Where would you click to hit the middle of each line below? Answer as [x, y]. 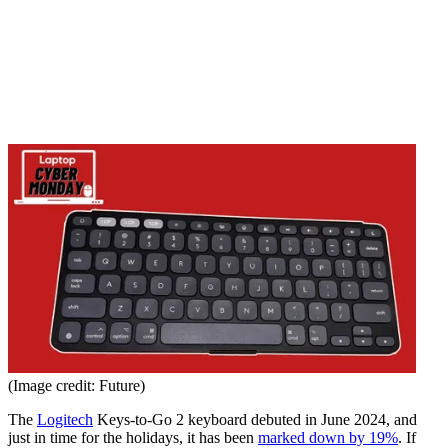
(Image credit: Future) [76, 386]
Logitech [65, 420]
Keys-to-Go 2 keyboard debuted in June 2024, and [255, 420]
